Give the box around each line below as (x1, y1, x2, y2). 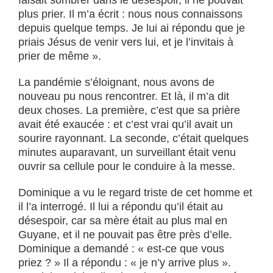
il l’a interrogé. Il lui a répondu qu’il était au (18, 200, 223, 213)
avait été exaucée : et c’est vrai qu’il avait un (18, 118, 233, 130)
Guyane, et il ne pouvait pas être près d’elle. (18, 229, 232, 241)
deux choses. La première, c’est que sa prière (18, 104, 240, 116)
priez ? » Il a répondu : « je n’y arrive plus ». (18, 257, 231, 269)
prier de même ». (18, 50, 101, 62)
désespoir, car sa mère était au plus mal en (18, 214, 227, 227)
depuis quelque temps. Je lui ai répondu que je (18, 22, 245, 34)
